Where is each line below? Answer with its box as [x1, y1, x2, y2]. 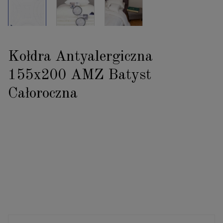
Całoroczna [8, 86, 78, 101]
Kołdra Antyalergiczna [8, 49, 153, 64]
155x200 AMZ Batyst [8, 67, 151, 83]
